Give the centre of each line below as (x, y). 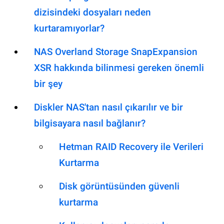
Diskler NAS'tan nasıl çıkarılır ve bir (108, 107)
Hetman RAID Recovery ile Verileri (131, 147)
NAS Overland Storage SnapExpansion (116, 52)
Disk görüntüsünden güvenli (119, 186)
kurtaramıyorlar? (69, 28)
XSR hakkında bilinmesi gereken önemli (119, 68)
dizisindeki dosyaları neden (92, 12)
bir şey (48, 84)
